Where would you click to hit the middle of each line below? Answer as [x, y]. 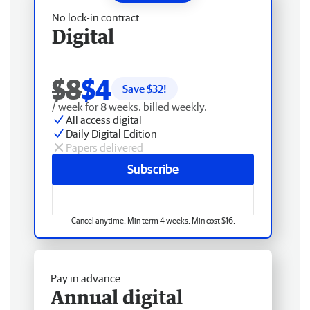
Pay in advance [85, 278]
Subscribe [153, 169]
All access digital [104, 120]
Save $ [137, 89]
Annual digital [117, 297]
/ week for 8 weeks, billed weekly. [129, 107]
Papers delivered [104, 147]
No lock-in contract [95, 17]
